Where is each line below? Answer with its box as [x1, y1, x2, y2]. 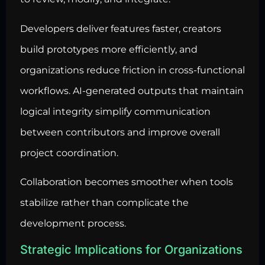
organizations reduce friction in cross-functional [20, 64, 245, 76]
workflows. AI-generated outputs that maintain [20, 85, 244, 96]
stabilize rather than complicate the [20, 197, 189, 209]
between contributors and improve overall [20, 126, 220, 138]
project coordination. [20, 147, 118, 159]
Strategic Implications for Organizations [20, 242, 243, 257]
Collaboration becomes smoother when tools [20, 176, 233, 188]
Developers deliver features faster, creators [20, 22, 221, 34]
